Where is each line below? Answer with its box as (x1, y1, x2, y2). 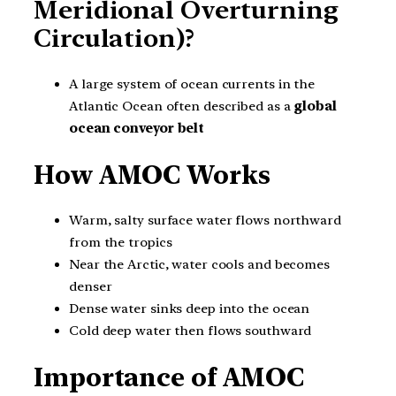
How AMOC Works (34, 159, 270, 190)
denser (69, 278, 112, 295)
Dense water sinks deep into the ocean (69, 301, 310, 317)
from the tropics (69, 234, 172, 251)
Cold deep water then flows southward (69, 323, 312, 339)
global (293, 98, 337, 114)
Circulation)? (34, 23, 194, 54)
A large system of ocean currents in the (69, 76, 316, 92)
